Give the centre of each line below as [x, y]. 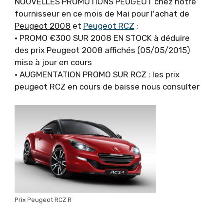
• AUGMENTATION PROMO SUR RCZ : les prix [97, 74]
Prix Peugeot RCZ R [43, 200]
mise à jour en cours [53, 62]
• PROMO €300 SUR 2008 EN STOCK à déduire [102, 38]
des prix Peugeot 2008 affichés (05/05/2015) [102, 50]
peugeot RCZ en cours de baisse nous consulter [107, 86]
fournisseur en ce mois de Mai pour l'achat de [102, 13]
